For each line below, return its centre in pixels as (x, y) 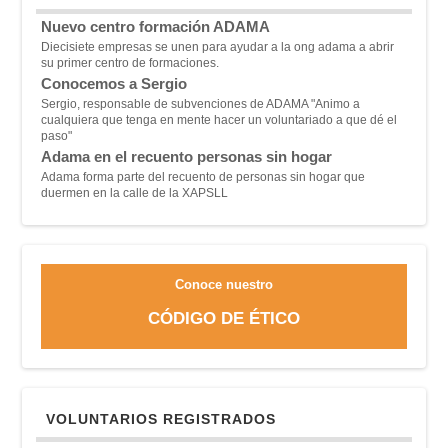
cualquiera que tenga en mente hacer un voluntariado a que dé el (219, 120)
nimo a (342, 104)
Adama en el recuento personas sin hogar (187, 157)
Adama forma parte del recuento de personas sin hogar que (203, 177)
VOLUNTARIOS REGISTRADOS (161, 419)
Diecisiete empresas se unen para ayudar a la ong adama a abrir (218, 47)
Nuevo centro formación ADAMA (156, 27)
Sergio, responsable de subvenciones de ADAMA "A (182, 104)
